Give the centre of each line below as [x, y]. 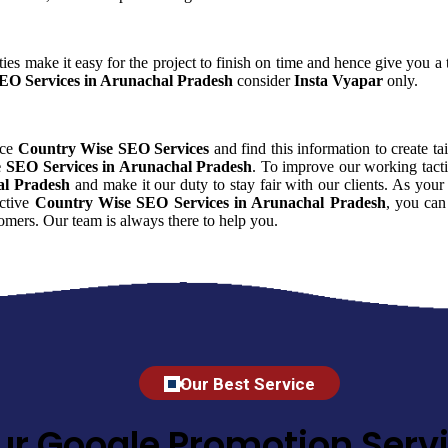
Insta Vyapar [338, 80]
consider [263, 80]
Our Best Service [247, 383]
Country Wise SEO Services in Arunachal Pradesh [210, 202]
